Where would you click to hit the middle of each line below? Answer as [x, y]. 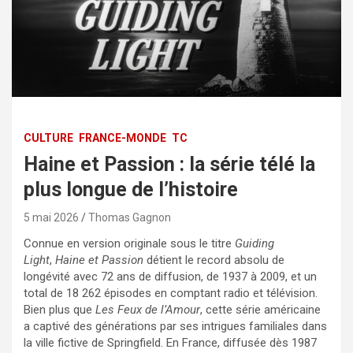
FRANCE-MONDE [123, 137]
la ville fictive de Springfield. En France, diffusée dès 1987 [170, 342]
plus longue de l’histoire [131, 189]
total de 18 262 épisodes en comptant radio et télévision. [171, 293]
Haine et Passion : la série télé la [169, 164]
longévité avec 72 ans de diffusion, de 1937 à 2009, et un [170, 276]
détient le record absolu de [214, 260]
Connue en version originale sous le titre [129, 243]
